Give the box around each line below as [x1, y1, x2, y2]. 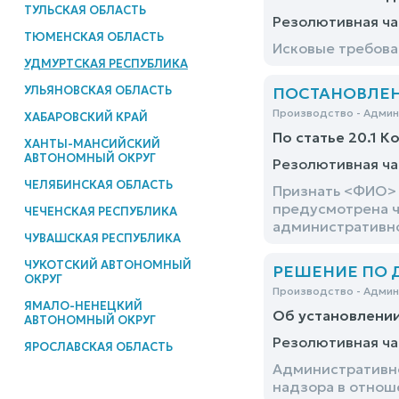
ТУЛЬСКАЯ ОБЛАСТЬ [23, 2, 146, 18]
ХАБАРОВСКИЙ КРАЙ [23, 109, 148, 125]
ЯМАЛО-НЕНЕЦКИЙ [23, 297, 142, 313]
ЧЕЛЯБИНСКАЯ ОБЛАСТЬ [23, 176, 173, 192]
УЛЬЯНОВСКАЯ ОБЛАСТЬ [23, 82, 172, 98]
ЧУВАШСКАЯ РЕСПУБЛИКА [23, 230, 181, 246]
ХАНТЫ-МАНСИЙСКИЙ [23, 135, 160, 151]
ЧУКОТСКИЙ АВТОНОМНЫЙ [23, 256, 191, 273]
